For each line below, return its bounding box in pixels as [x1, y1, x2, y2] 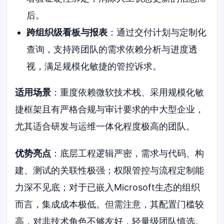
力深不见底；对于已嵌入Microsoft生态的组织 [15, 182, 200, 193]
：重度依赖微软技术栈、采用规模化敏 [51, 87, 204, 98]
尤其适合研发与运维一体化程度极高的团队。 [15, 121, 195, 132]
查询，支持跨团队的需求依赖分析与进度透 [26, 44, 197, 55]
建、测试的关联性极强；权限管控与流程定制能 [15, 165, 204, 176]
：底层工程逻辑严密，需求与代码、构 [51, 148, 204, 159]
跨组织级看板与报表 [26, 27, 107, 38]
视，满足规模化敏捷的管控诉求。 [26, 61, 161, 72]
